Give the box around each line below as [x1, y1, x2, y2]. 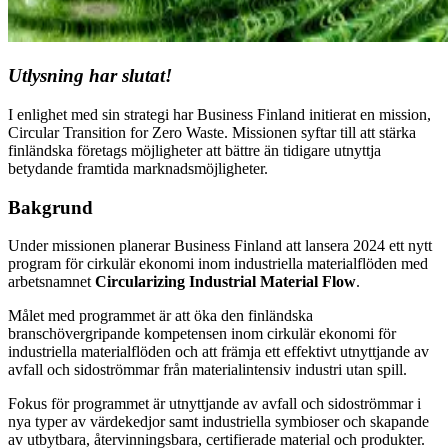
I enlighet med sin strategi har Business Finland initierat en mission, [8, 105, 431, 123]
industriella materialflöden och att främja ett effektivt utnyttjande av [8, 343, 429, 361]
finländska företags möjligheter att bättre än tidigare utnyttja [8, 141, 381, 159]
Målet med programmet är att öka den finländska [8, 307, 313, 325]
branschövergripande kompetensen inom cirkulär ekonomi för [8, 325, 396, 343]
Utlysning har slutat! [8, 65, 172, 87]
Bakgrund [8, 196, 93, 218]
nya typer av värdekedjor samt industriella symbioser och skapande [8, 413, 429, 431]
